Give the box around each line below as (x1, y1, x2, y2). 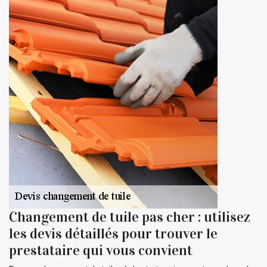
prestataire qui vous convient (9, 241, 193, 260)
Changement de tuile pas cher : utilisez (9, 208, 250, 226)
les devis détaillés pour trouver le (9, 225, 218, 243)
